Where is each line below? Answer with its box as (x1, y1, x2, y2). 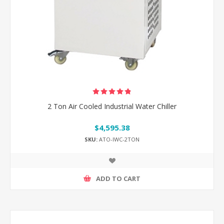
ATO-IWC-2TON (97, 135, 139, 143)
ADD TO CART (96, 174, 140, 183)
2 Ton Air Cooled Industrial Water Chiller (47, 101, 176, 111)
